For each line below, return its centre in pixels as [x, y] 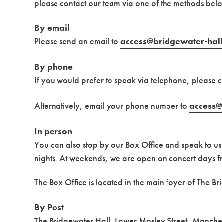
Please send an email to [78, 41]
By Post [49, 207]
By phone [54, 66]
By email [52, 28]
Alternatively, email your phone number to [112, 106]
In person [54, 131]
